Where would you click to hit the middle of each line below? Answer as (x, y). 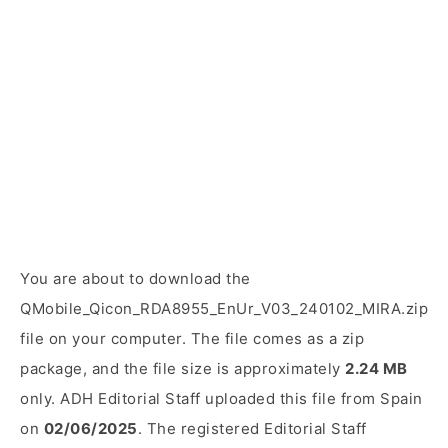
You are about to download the (135, 278)
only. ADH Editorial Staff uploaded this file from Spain (221, 398)
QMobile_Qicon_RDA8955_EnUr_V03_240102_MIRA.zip (224, 308)
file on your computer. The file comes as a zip (192, 338)
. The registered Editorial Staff (252, 428)
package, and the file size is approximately (182, 368)
